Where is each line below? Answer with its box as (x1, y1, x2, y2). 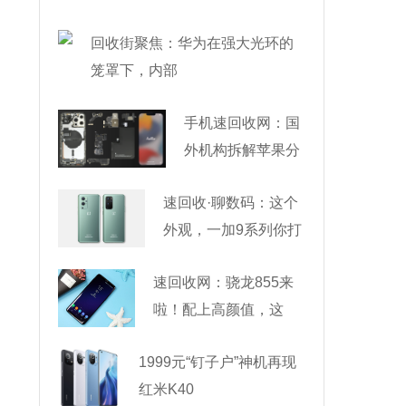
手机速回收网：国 (183, 115, 300, 130)
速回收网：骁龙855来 (153, 275, 295, 290)
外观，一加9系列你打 (163, 222, 302, 237)
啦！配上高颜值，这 (153, 302, 285, 317)
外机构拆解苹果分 (183, 142, 300, 158)
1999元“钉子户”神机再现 (139, 354, 297, 370)
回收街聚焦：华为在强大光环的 (91, 35, 294, 51)
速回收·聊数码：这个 (163, 195, 298, 210)
